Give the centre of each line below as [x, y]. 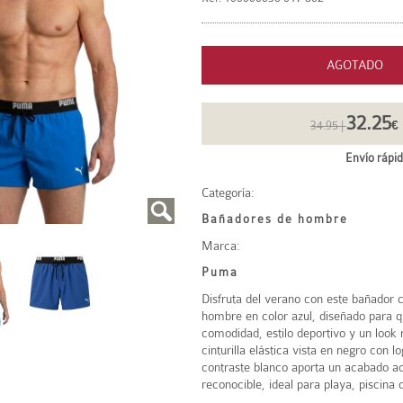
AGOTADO [354, 65]
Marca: [221, 246]
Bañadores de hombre [275, 219]
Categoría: [228, 193]
